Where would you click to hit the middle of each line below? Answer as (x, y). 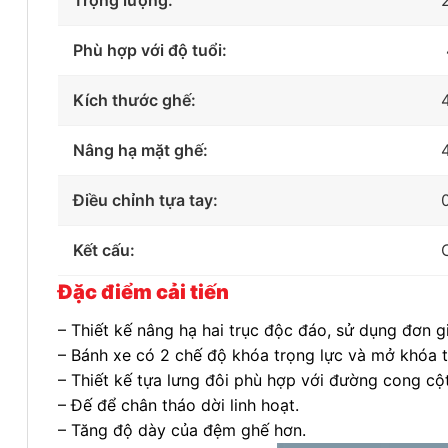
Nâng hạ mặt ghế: (140, 150)
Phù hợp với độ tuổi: (150, 50)
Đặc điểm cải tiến (143, 292)
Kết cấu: (104, 250)
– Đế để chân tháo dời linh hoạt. (178, 405)
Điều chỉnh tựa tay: (145, 200)
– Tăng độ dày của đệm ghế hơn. (182, 430)
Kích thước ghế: (134, 100)
